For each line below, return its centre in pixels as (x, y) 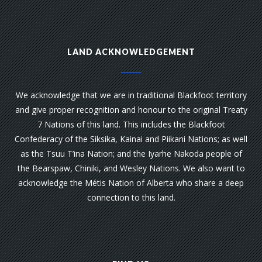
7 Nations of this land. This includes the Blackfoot (131, 124)
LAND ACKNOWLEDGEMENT (131, 52)
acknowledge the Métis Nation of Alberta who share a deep (131, 183)
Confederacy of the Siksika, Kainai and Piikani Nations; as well (131, 139)
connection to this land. (131, 197)
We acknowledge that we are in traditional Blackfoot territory (131, 95)
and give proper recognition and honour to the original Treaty (131, 110)
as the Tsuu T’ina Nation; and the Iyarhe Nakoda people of (131, 154)
